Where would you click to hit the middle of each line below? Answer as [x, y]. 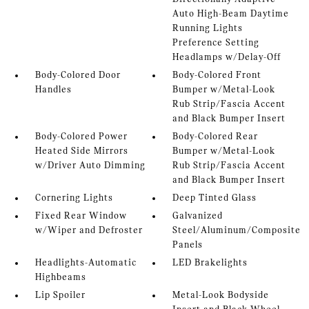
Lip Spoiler [60, 296]
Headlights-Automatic [86, 263]
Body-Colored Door [78, 76]
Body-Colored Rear [216, 137]
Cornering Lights [74, 199]
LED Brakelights [210, 263]
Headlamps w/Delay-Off [227, 58]
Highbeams [60, 278]
